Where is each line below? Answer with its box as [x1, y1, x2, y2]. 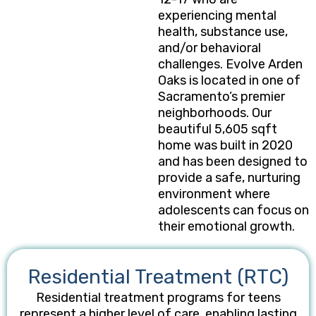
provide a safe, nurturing [158, 170, 300, 186]
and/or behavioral [158, 40, 261, 56]
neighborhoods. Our [158, 105, 272, 121]
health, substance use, [158, 24, 288, 39]
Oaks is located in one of [158, 73, 300, 88]
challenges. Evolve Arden [158, 56, 303, 72]
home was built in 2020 [158, 138, 293, 153]
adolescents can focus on [158, 202, 309, 218]
